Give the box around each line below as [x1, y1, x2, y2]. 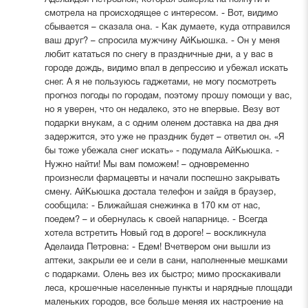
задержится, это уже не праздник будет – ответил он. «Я [44, 133, 285, 142]
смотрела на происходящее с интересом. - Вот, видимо [44, 9, 278, 18]
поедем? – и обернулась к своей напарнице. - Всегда [44, 215, 267, 224]
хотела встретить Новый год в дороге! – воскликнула [44, 229, 266, 238]
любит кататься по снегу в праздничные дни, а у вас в [44, 50, 273, 59]
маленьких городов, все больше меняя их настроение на [44, 298, 283, 307]
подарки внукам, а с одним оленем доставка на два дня [44, 119, 278, 128]
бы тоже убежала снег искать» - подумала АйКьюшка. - [44, 146, 279, 155]
